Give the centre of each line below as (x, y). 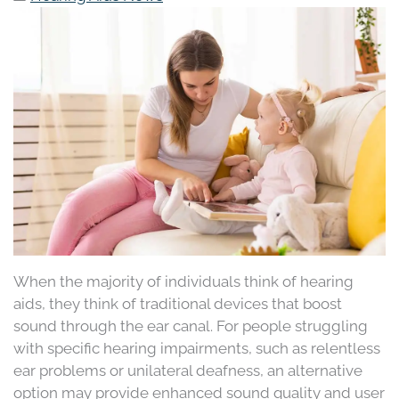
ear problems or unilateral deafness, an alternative (188, 370)
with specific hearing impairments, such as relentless (197, 348)
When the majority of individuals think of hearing (183, 281)
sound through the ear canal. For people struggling (191, 326)
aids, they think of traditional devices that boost (178, 303)
